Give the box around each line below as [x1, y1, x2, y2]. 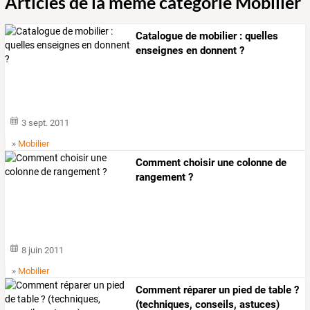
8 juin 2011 [21, 244, 64, 255]
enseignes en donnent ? [136, 44, 245, 57]
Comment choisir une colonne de [136, 156, 287, 170]
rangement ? [136, 171, 194, 184]
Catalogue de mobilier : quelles [136, 30, 279, 43]
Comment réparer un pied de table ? [136, 283, 300, 296]
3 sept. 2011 [21, 118, 70, 129]
